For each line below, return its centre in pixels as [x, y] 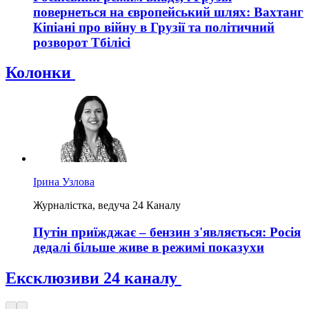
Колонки [40, 73]
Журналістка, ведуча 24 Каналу [107, 206]
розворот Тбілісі [82, 42]
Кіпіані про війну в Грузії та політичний [154, 27]
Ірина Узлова [64, 182]
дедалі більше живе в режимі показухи [149, 248]
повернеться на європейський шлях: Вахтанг [168, 12]
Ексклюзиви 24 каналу [93, 278]
